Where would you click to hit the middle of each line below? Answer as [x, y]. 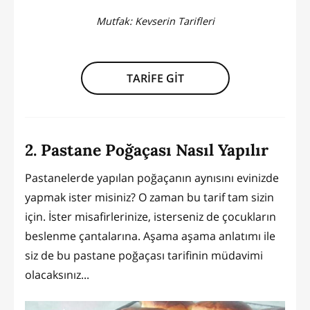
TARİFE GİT [155, 79]
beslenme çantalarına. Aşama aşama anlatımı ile [150, 236]
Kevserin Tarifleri [174, 21]
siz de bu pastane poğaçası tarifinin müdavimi [144, 255]
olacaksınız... [57, 274]
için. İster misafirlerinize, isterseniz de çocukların [151, 216]
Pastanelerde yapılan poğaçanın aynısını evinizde [152, 177]
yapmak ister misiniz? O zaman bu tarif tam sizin [149, 197]
